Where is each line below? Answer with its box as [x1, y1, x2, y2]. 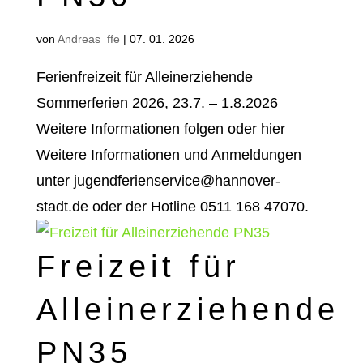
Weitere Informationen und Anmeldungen [36, 147, 301, 163]
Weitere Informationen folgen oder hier [36, 121, 285, 137]
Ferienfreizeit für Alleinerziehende [36, 69, 253, 85]
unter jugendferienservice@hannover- [36, 173, 280, 189]
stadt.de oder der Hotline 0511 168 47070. [36, 199, 309, 215]
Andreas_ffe [57, 32, 120, 45]
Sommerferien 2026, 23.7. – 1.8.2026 [36, 95, 278, 111]
